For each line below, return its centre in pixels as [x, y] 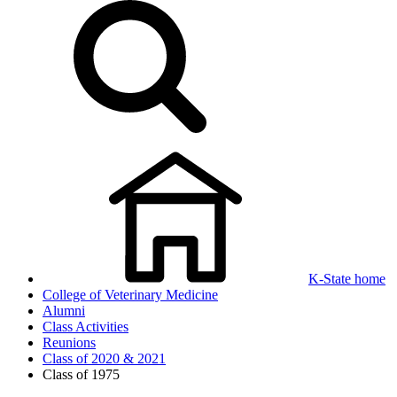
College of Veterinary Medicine [130, 295]
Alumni [64, 311]
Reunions [69, 343]
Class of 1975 [81, 374]
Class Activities [86, 327]
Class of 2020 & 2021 [104, 358]
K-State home [347, 279]
